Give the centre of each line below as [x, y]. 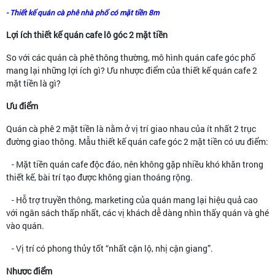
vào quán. [25, 225]
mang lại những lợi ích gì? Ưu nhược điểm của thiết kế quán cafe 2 [132, 70]
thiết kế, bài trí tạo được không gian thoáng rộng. [99, 177]
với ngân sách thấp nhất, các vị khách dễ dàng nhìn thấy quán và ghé [137, 212]
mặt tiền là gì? [33, 83]
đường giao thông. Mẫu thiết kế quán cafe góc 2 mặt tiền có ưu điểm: [137, 141]
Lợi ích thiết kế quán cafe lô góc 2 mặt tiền [87, 34]
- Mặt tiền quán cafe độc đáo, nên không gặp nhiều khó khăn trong [135, 164]
